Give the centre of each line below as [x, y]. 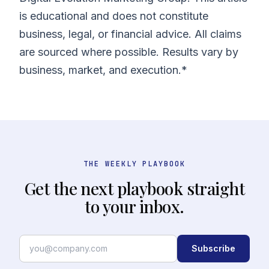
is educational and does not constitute [114, 16]
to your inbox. [134, 206]
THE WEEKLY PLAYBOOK [134, 164]
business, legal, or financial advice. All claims [130, 34]
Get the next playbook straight [134, 188]
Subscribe [213, 248]
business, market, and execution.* [103, 70]
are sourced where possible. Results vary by [129, 52]
